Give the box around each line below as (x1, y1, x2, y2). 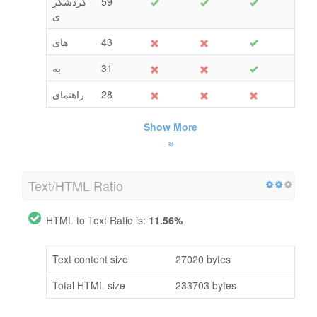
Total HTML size (52, 277, 125, 292)
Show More (144, 119, 197, 134)
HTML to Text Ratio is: (46, 212, 149, 227)
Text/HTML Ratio (28, 175, 123, 195)
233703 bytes (175, 277, 236, 292)
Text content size (52, 251, 128, 266)
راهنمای (52, 86, 84, 101)
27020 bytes (175, 251, 231, 266)
